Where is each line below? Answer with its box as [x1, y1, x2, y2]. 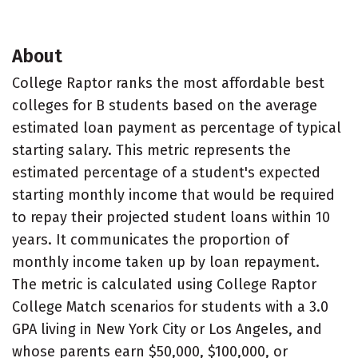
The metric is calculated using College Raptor [12, 276, 316, 293]
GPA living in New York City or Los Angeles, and [12, 320, 322, 338]
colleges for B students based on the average [12, 97, 317, 114]
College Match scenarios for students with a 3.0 [12, 298, 328, 316]
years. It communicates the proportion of [12, 231, 288, 249]
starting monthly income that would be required [12, 186, 335, 204]
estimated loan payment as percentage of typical [12, 119, 341, 137]
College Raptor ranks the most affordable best [12, 74, 324, 92]
